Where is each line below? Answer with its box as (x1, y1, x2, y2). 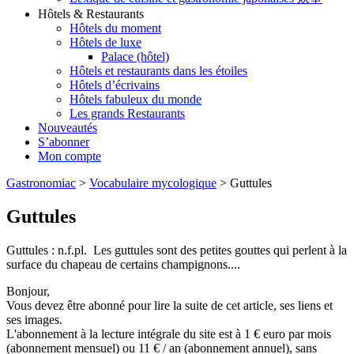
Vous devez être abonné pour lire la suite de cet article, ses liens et (6, 299, 333, 312)
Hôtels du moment (70, 21, 161, 36)
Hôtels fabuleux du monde (70, 92, 201, 107)
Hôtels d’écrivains (70, 78, 160, 92)
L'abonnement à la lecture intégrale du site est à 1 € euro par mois (6, 327, 331, 341)
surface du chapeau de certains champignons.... (6, 258, 240, 271)
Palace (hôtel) (101, 50, 169, 64)
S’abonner (38, 135, 89, 149)
